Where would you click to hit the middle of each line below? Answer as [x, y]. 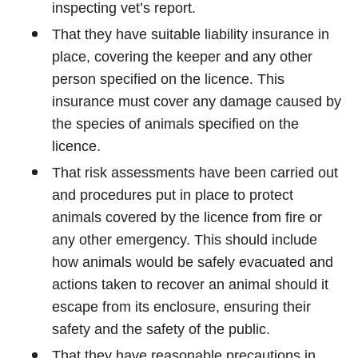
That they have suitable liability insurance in [191, 34]
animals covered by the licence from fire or [187, 217]
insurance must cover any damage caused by [197, 101]
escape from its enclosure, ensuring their [181, 307]
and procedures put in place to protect [173, 195]
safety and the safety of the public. [161, 329]
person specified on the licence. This [168, 79]
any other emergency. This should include [185, 240]
